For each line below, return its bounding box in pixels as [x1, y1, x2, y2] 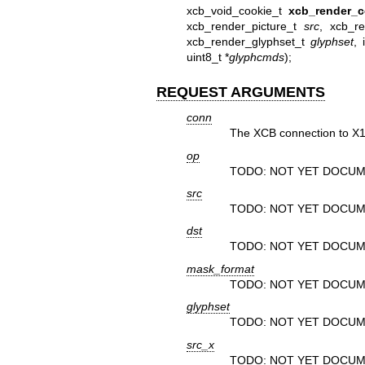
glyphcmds [228, 50, 284, 64]
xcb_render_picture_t [186, 19, 304, 33]
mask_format [186, 262, 254, 275]
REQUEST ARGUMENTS [156, 83, 325, 100]
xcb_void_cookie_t [186, 3, 288, 17]
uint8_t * [186, 50, 229, 64]
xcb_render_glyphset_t [186, 34, 310, 48]
